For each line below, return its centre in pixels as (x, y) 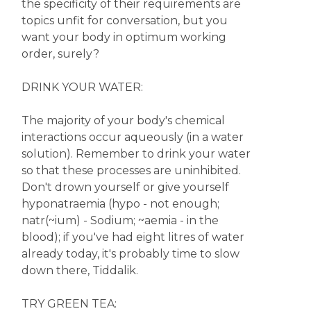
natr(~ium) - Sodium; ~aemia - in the (120, 220)
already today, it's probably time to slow (130, 254)
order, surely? (60, 54)
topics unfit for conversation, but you (124, 20)
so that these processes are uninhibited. (131, 170)
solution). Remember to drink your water (136, 154)
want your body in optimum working (124, 37)
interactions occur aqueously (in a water (132, 137)
